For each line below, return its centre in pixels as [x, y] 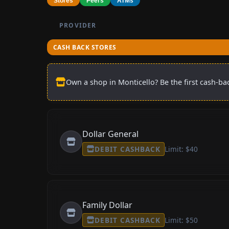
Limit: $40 [181, 149]
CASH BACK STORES [85, 47]
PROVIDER [78, 25]
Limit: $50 [181, 220]
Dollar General [110, 134]
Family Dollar [107, 205]
